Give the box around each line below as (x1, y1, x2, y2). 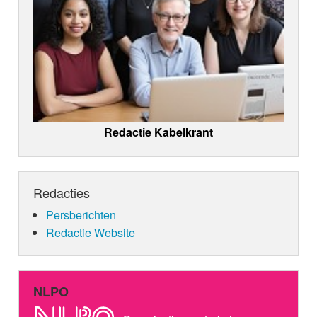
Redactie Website (45, 224, 135, 241)
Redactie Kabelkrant (104, 123, 213, 140)
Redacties (33, 183, 91, 202)
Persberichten (45, 206, 116, 223)
